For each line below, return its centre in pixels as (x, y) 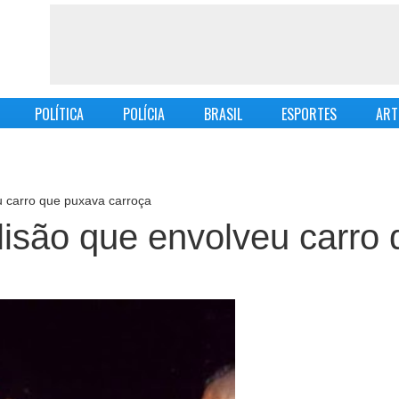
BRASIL (223, 114)
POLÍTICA (59, 114)
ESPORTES (309, 114)
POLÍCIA (143, 114)
